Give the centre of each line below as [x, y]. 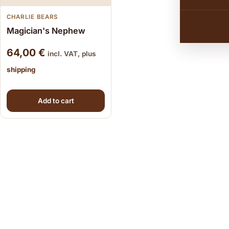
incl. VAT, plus [72, 53]
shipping [21, 69]
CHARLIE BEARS [32, 17]
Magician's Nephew [46, 31]
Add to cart [56, 100]
